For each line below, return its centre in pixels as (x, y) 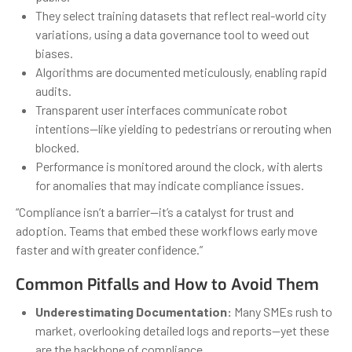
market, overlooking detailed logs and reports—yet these (182, 330)
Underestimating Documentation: (134, 311)
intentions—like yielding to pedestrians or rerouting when (183, 128)
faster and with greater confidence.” (109, 249)
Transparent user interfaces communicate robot (161, 109)
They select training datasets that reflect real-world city (181, 15)
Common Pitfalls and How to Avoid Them (167, 284)
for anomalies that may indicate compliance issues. (170, 185)
